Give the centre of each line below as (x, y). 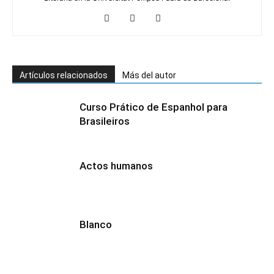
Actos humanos (116, 166)
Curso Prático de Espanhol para (154, 107)
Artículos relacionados (64, 76)
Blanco (96, 225)
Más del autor (149, 76)
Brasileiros (105, 121)
